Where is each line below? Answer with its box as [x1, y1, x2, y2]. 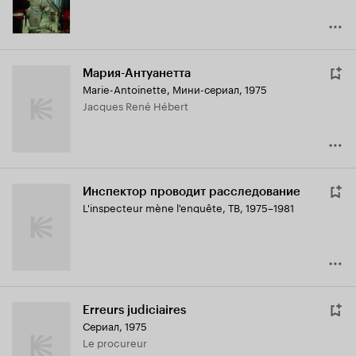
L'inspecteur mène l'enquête [83, 199, 222, 215]
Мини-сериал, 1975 [172, 80, 267, 97]
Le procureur [88, 334, 147, 350]
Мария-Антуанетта [83, 66, 191, 81]
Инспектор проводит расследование [83, 184, 300, 199]
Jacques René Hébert [87, 97, 188, 114]
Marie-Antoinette [83, 80, 167, 97]
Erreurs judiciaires [83, 303, 186, 318]
